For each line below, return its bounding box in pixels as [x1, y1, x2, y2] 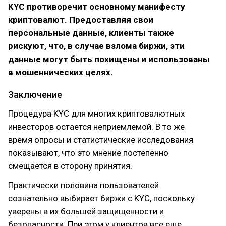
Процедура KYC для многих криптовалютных [8, 108, 185, 119]
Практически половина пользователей [8, 180, 159, 190]
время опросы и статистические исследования [8, 135, 193, 145]
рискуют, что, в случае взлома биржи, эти [8, 41, 185, 51]
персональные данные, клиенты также [8, 28, 174, 38]
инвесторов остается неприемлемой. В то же [8, 122, 185, 132]
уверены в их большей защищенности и [8, 206, 164, 216]
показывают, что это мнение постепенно [8, 148, 168, 158]
